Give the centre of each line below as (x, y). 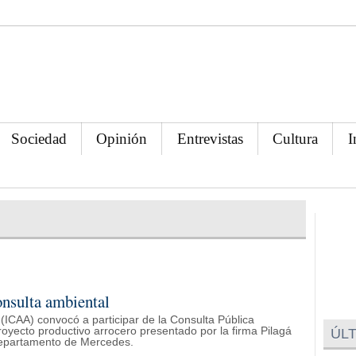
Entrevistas (210, 138)
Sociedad (39, 138)
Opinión (122, 138)
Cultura (296, 138)
